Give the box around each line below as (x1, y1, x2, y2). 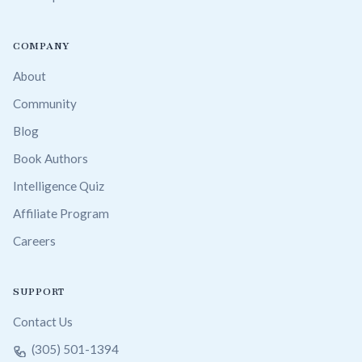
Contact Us (13, 314, 73, 329)
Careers (13, 233, 56, 248)
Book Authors (13, 150, 88, 166)
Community (13, 95, 77, 111)
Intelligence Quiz (13, 178, 104, 193)
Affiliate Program (13, 205, 109, 221)
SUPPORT (13, 284, 65, 298)
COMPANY (13, 39, 70, 53)
